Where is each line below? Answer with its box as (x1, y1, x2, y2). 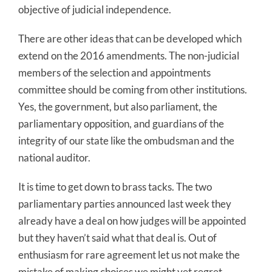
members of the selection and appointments (18, 66, 211, 79)
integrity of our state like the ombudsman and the (18, 134, 234, 147)
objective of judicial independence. (18, 2, 171, 16)
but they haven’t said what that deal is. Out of (18, 231, 217, 244)
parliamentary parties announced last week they (18, 197, 231, 210)
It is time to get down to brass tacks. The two (18, 180, 212, 193)
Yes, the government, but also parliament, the (18, 100, 217, 113)
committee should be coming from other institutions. (18, 83, 247, 96)
